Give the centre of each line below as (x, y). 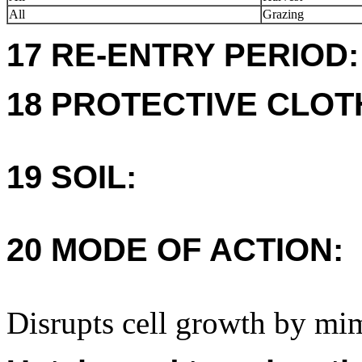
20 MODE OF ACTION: (175, 250)
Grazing (283, 14)
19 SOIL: (72, 177)
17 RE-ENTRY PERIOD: (183, 55)
